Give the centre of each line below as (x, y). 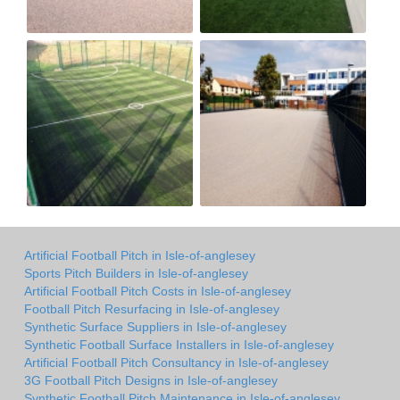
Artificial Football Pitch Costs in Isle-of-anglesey (158, 292)
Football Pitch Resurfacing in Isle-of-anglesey (152, 309)
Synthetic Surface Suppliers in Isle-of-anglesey (155, 327)
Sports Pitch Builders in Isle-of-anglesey (136, 274)
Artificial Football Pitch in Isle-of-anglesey (140, 256)
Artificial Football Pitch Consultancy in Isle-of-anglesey (176, 363)
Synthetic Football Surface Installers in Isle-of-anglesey (179, 345)
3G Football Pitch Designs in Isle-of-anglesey (151, 381)
